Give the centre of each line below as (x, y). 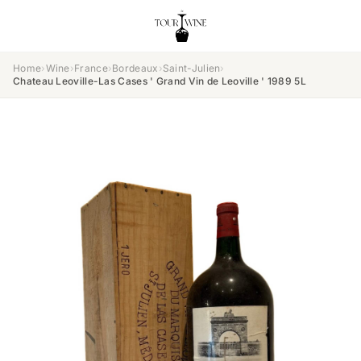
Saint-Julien (191, 68)
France (91, 68)
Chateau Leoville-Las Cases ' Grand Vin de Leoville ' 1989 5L (160, 81)
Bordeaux (135, 68)
